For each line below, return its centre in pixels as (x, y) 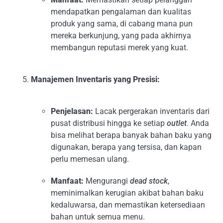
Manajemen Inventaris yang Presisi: (96, 79)
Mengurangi (107, 181)
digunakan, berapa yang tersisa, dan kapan (126, 147)
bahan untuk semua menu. (98, 217)
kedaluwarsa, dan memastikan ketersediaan (128, 205)
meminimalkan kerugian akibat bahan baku (127, 193)
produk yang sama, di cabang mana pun (122, 24)
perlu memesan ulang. (90, 159)
